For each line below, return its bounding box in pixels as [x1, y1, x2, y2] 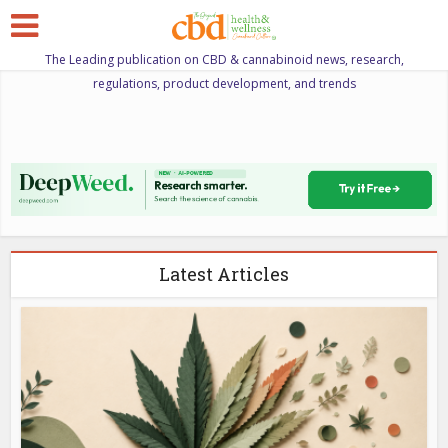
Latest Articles [159, 261, 289, 286]
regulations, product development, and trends [92, 75, 356, 92]
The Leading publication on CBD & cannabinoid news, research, [44, 51, 404, 68]
